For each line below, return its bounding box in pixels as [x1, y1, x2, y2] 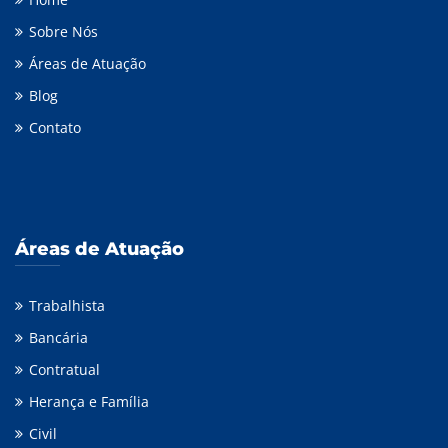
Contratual [29, 360, 100, 380]
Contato [29, 118, 81, 138]
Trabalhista [29, 296, 105, 316]
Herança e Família [29, 392, 149, 412]
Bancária [29, 328, 88, 348]
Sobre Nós [29, 22, 98, 42]
